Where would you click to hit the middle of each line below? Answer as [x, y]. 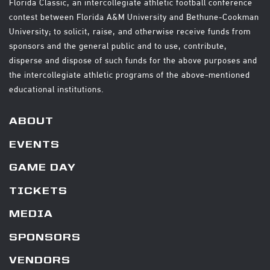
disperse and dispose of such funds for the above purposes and [133, 61]
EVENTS [34, 145]
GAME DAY [42, 168]
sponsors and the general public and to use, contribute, [118, 46]
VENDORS [40, 261]
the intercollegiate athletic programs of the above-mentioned [130, 75]
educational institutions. [56, 89]
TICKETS [38, 191]
